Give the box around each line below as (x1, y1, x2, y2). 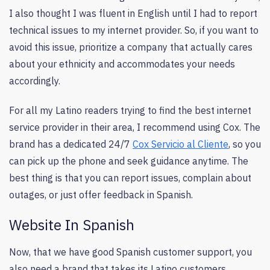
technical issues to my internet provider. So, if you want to (9, 24, 259, 36)
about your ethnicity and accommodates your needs (9, 57, 235, 70)
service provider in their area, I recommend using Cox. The (9, 121, 260, 133)
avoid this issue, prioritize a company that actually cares (9, 40, 253, 53)
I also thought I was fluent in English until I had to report (9, 7, 257, 19)
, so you (228, 137, 261, 150)
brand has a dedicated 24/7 (9, 137, 133, 150)
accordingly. (9, 74, 63, 87)
